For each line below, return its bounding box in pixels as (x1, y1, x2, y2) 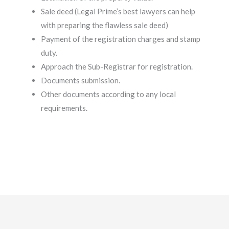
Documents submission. (41, 75, 120, 85)
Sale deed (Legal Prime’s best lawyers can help (41, 6, 195, 16)
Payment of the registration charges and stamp (41, 34, 200, 43)
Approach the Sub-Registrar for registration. (41, 61, 193, 71)
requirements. (41, 103, 89, 112)
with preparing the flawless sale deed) (41, 20, 168, 30)
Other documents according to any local (41, 89, 176, 99)
